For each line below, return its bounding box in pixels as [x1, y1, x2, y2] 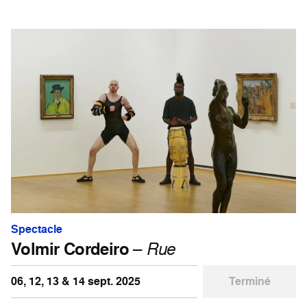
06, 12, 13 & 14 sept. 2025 [11, 273, 140, 289]
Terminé [228, 273, 271, 289]
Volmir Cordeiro [11, 236, 129, 260]
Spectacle [11, 221, 62, 237]
